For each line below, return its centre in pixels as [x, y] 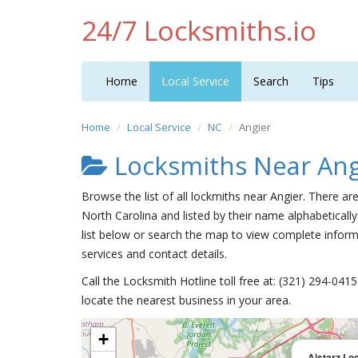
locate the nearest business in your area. [186, 300]
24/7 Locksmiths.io [199, 30]
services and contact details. [154, 254]
